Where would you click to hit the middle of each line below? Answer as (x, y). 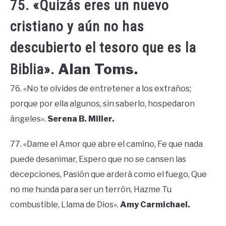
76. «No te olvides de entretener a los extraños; (101, 89)
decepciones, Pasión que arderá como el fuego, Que (108, 174)
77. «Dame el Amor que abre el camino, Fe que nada (106, 144)
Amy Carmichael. (155, 205)
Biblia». (34, 69)
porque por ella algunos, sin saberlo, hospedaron (102, 104)
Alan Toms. (98, 69)
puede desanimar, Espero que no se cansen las (98, 159)
